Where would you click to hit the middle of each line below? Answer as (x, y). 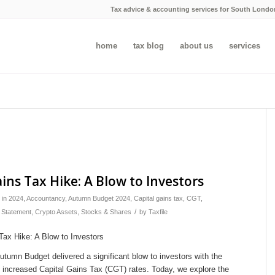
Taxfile (158, 212)
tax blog (149, 46)
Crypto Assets (56, 212)
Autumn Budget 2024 (99, 198)
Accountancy (46, 198)
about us (196, 46)
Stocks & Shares (106, 212)
